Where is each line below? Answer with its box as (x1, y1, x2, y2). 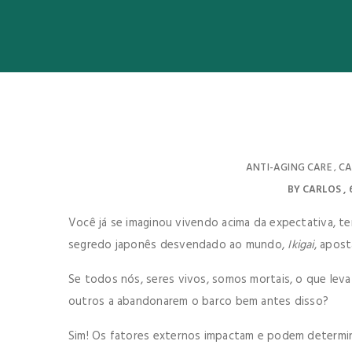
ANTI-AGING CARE (246, 159, 332, 176)
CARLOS (302, 181, 341, 198)
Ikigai (288, 236, 314, 255)
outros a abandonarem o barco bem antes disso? (68, 292, 329, 311)
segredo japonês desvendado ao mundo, (68, 236, 288, 255)
